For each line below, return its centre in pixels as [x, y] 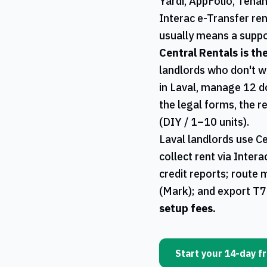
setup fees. [187, 209]
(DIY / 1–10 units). [204, 122]
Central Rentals [198, 53]
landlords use [221, 139]
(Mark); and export [206, 191]
